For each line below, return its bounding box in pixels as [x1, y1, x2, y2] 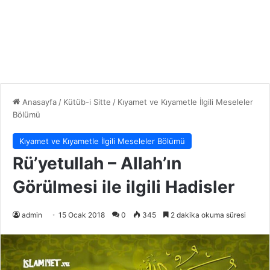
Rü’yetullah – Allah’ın [13, 153, 181, 174]
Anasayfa [20, 97, 57, 107]
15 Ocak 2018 [58, 210, 105, 220]
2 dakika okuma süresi [169, 210, 246, 220]
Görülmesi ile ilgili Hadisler [13, 177, 234, 198]
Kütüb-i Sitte [63, 97, 111, 107]
